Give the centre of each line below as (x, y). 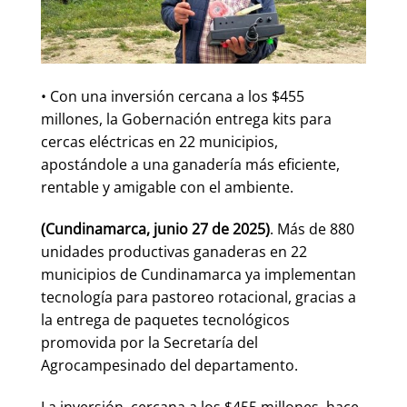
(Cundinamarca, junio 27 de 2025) (155, 228)
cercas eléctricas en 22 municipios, (159, 142)
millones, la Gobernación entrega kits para (186, 119)
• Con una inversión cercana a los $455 (173, 96)
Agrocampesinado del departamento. (169, 365)
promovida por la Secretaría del (149, 342)
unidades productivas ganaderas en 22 (174, 251)
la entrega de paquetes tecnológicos (165, 319)
